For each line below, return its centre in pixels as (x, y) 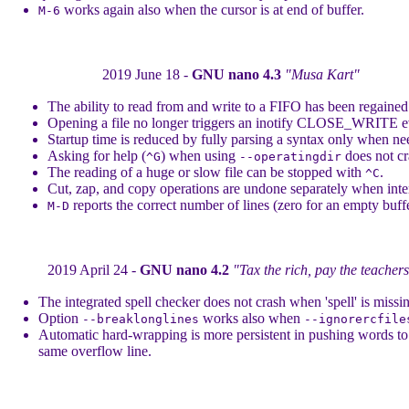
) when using (199, 156)
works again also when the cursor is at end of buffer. (212, 10)
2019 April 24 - (93, 270)
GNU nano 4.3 (236, 74)
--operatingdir (290, 157)
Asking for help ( (96, 156)
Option (60, 318)
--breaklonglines (141, 319)
